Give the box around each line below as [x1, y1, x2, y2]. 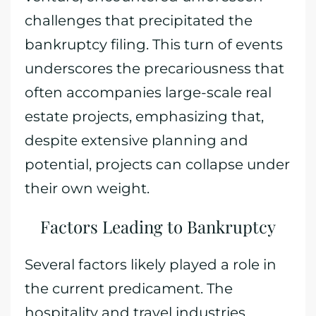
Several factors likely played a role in [25, 256, 276, 273]
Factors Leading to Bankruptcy [40, 215, 276, 238]
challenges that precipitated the [25, 12, 253, 29]
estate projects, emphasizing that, [25, 108, 264, 125]
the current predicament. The [25, 280, 233, 297]
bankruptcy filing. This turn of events [25, 36, 283, 53]
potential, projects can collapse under [25, 156, 290, 173]
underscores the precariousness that [25, 60, 284, 77]
